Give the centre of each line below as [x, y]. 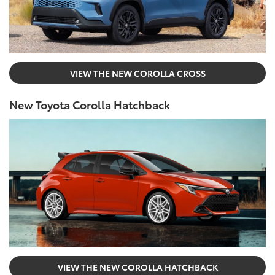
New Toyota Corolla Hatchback [90, 104]
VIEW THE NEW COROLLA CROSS [137, 73]
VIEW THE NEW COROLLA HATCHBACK [137, 267]
